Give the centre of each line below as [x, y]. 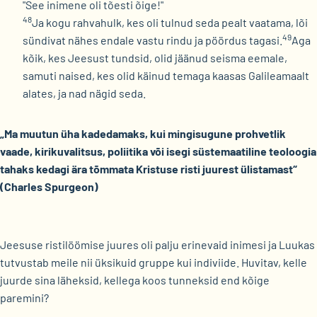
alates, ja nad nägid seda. [84, 93]
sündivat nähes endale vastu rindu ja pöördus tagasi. [152, 40]
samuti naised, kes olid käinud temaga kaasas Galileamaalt [166, 75]
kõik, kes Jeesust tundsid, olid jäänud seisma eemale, [155, 58]
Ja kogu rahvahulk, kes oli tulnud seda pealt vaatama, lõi [170, 22]
